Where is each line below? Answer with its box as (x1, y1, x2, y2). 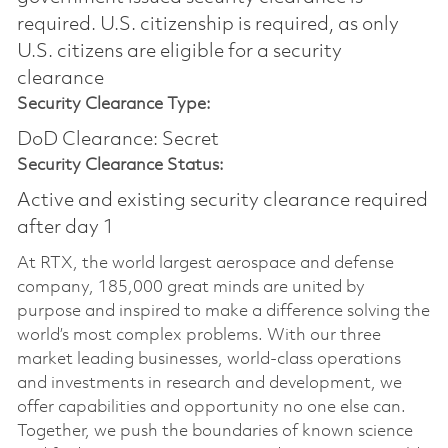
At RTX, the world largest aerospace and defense (16, 254, 394, 272)
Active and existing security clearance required (16, 190, 428, 211)
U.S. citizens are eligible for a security (16, 41, 342, 62)
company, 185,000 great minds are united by (16, 278, 365, 296)
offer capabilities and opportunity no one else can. (16, 398, 406, 416)
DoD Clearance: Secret (16, 129, 219, 150)
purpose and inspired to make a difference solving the (16, 302, 430, 320)
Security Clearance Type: (16, 95, 211, 113)
